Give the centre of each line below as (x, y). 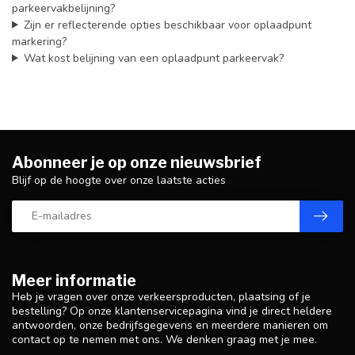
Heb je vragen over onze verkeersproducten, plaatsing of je (161, 296)
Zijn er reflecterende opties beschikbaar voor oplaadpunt (167, 25)
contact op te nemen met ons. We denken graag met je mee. (164, 339)
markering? (39, 41)
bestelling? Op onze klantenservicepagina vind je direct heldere (172, 311)
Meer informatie (74, 280)
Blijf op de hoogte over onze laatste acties (119, 180)
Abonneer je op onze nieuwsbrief (137, 162)
